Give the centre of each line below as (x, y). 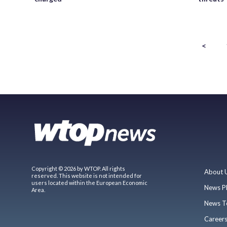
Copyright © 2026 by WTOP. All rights (78, 169)
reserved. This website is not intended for (87, 176)
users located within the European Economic (89, 183)
